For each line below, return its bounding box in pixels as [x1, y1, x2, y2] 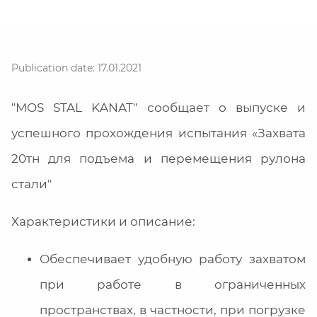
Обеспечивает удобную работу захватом [40, 252, 306, 267]
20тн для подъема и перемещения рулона [11, 151, 306, 166]
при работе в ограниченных [40, 277, 306, 292]
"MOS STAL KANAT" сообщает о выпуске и [11, 100, 306, 115]
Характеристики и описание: [11, 214, 195, 229]
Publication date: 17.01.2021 [11, 62, 142, 75]
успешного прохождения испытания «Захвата [11, 126, 306, 141]
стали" [11, 177, 52, 192]
